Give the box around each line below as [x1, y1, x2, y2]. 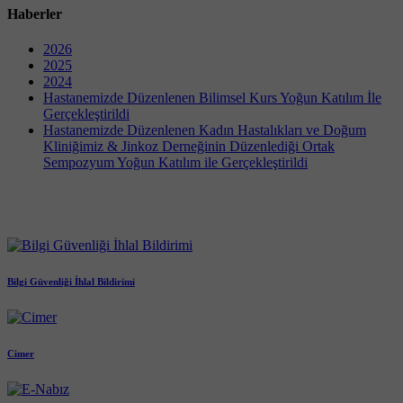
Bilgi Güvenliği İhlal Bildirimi [7, 275, 135, 287]
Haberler [7, 6, 62, 22]
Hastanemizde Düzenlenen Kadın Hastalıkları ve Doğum [43, 122, 366, 139]
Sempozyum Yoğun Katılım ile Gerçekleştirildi [43, 155, 308, 171]
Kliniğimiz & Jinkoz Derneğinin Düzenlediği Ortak [43, 139, 335, 155]
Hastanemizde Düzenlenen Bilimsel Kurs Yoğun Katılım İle [43, 90, 381, 106]
